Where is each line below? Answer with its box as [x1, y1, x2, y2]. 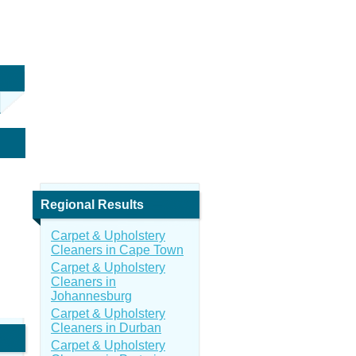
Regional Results [41, 198, 144, 211]
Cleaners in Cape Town [51, 243, 184, 257]
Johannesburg [51, 289, 132, 303]
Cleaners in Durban [51, 321, 161, 335]
